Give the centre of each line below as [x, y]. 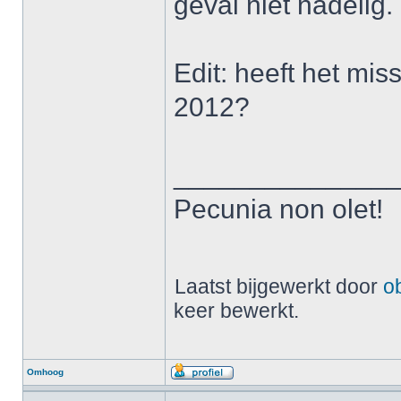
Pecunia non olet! [278, 209]
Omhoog [45, 372]
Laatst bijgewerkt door [279, 286]
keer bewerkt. [236, 311]
